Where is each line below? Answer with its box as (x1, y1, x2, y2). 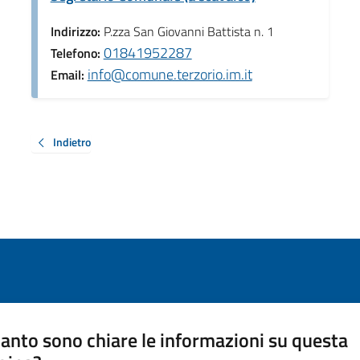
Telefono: (50, 43, 104, 63)
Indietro (52, 133, 91, 150)
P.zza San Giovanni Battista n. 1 (103, 21, 274, 41)
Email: (50, 64, 88, 84)
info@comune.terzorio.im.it (87, 63, 252, 85)
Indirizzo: (50, 21, 104, 41)
